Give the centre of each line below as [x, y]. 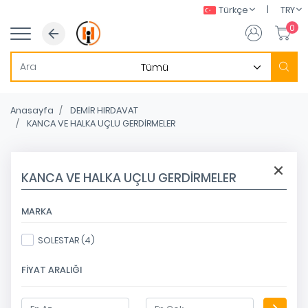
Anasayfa [32, 110]
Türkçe [233, 10]
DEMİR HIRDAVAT [104, 110]
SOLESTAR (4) [66, 241]
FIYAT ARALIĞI [52, 270]
